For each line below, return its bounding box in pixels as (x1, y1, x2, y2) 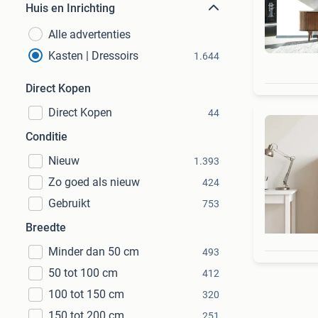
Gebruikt (48, 197, 90, 210)
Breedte (26, 221, 66, 234)
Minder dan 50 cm (48, 245, 139, 258)
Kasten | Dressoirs (48, 49, 138, 62)
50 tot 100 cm (48, 266, 118, 280)
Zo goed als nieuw (48, 175, 140, 189)
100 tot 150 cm (48, 287, 124, 301)
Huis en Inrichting (26, 1, 115, 15)
